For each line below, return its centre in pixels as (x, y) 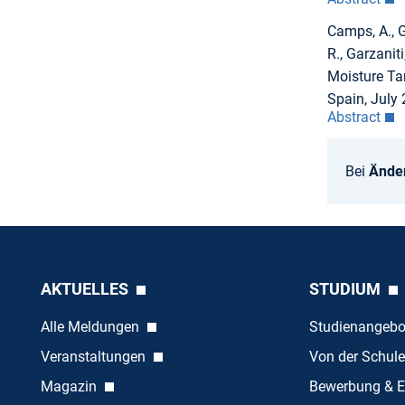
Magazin (70, 387)
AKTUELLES (86, 289)
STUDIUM (346, 289)
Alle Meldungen (91, 327)
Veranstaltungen (94, 357)
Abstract (353, 117)
